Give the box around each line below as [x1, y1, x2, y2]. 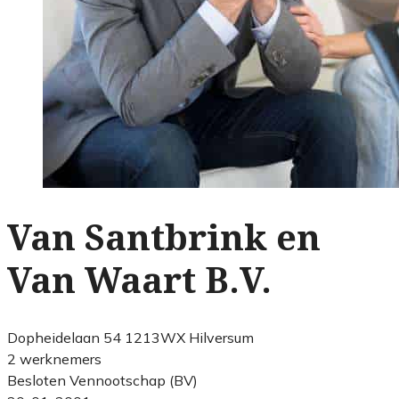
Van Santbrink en [7, 216, 321, 259]
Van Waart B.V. [7, 259, 272, 302]
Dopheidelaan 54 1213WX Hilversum [7, 328, 254, 346]
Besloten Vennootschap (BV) [7, 370, 198, 389]
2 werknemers [7, 349, 102, 368]
